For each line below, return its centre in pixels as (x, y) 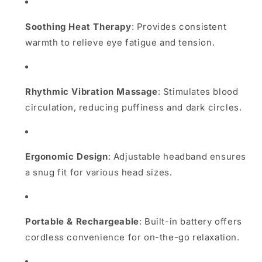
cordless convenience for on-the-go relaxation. (132, 237)
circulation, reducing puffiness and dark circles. (134, 107)
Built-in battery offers (193, 221)
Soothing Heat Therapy (78, 26)
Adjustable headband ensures (180, 156)
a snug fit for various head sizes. (99, 172)
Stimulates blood (201, 91)
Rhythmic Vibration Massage (92, 91)
